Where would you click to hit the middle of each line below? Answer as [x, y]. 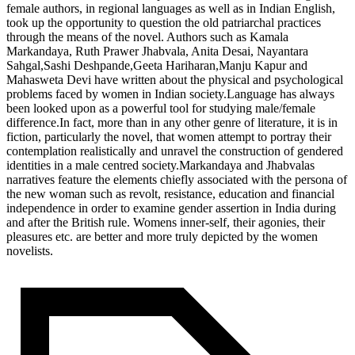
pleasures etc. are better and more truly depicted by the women [162, 236]
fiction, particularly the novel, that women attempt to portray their [169, 136]
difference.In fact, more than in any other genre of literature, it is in [172, 122]
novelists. [30, 250]
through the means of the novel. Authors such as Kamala [147, 36]
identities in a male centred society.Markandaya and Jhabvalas [160, 165]
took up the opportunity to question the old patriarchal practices [164, 22]
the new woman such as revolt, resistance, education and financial [170, 193]
